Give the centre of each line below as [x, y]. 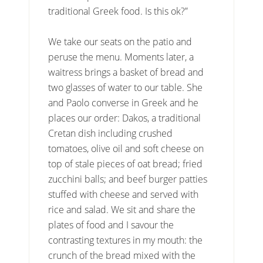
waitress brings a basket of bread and [126, 72]
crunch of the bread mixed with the [122, 255]
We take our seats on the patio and [120, 41]
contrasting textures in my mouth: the [126, 240]
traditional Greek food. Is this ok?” [118, 11]
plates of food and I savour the [111, 225]
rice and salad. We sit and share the [122, 209]
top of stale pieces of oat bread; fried [126, 163]
